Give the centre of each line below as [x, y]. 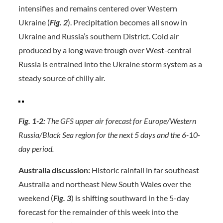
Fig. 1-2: [32, 121]
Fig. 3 [62, 198]
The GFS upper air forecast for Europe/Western [121, 121]
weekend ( [36, 198]
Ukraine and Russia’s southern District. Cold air [98, 36]
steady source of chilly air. [61, 78]
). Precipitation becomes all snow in [127, 22]
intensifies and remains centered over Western [98, 8]
